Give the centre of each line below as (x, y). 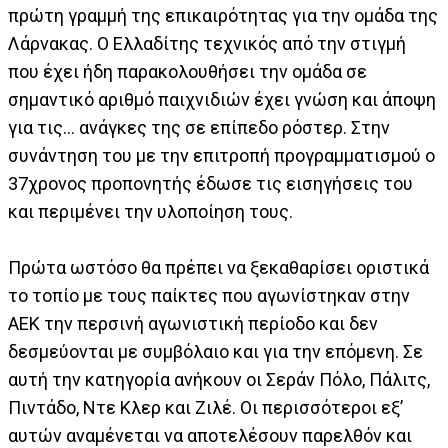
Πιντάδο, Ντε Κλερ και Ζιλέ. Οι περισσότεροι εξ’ (205, 407)
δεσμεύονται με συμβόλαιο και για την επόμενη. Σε (215, 351)
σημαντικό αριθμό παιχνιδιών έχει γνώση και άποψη (222, 99)
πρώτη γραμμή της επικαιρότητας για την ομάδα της (223, 15)
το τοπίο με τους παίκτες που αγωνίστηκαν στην (209, 295)
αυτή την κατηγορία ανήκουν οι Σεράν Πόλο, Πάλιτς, (219, 379)
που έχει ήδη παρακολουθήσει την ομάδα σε (187, 71)
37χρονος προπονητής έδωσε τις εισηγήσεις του (210, 183)
